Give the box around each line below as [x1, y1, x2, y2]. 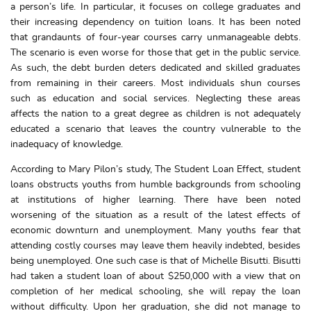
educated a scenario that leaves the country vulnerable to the [10, 124, 301, 134]
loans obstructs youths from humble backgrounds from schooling [10, 180, 301, 190]
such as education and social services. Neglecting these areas [10, 94, 301, 103]
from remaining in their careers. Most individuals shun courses [10, 78, 301, 88]
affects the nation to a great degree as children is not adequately [10, 109, 301, 119]
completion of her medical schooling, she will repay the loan [10, 287, 301, 296]
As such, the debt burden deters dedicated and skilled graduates [10, 63, 301, 73]
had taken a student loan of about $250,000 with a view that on [10, 271, 301, 281]
